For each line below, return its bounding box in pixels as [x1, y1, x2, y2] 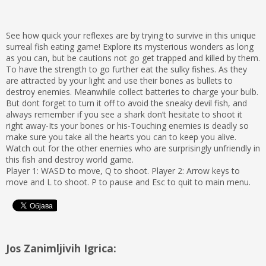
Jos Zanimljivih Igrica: [6, 241, 116, 255]
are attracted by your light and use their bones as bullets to [6, 75, 233, 86]
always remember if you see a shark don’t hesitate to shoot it [6, 109, 242, 120]
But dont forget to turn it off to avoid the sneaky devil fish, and [6, 97, 247, 109]
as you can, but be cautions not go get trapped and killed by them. [6, 52, 260, 64]
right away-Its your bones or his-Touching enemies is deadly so [6, 120, 249, 131]
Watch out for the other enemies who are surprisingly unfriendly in [6, 142, 260, 154]
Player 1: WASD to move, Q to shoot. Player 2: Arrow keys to [6, 165, 240, 176]
